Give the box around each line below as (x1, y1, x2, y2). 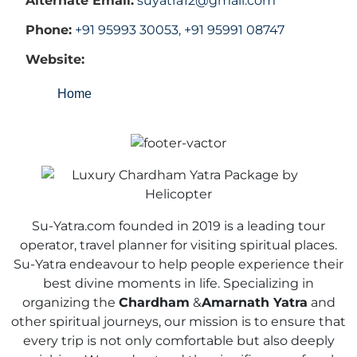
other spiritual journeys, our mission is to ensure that (11, 313, 346, 329)
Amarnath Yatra (201, 294, 308, 310)
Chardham (118, 294, 190, 310)
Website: (25, 52, 84, 67)
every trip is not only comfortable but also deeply (22, 332, 335, 348)
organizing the (22, 294, 119, 310)
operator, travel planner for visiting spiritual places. (20, 237, 337, 253)
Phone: (25, 22, 72, 37)
